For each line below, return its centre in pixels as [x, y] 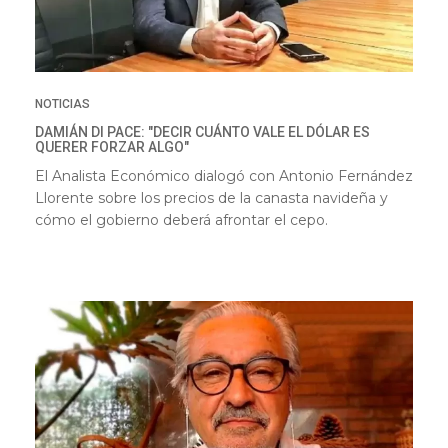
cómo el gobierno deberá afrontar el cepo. [181, 219]
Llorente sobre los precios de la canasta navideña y [211, 197]
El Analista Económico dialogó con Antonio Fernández [224, 175]
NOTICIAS [62, 103]
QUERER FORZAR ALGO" [112, 146]
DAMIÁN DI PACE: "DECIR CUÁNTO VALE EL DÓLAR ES [202, 131]
